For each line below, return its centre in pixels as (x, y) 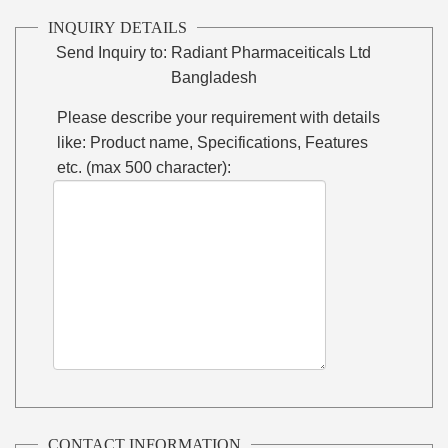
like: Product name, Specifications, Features (213, 142)
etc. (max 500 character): (144, 167)
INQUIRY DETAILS (118, 27)
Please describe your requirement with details (219, 117)
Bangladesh (214, 77)
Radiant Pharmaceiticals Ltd (271, 52)
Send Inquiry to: (112, 52)
